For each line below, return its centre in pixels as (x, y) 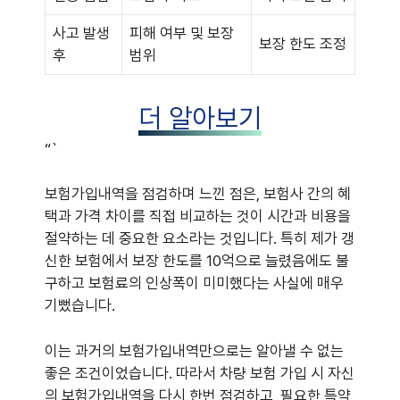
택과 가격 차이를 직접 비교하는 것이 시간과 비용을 (198, 217)
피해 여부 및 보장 (182, 33)
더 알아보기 (200, 117)
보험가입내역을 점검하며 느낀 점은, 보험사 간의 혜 (198, 194)
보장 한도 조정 (303, 44)
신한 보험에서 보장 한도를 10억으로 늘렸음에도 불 (197, 261)
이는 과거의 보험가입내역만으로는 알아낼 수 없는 (194, 350)
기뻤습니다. (80, 306)
